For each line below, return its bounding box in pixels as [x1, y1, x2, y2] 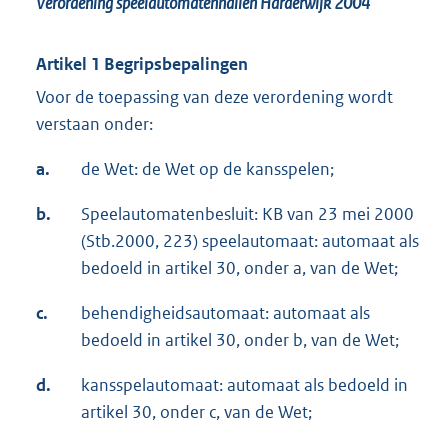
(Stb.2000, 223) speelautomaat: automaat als [81, 230, 419, 253]
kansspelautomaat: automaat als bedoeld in [81, 374, 408, 397]
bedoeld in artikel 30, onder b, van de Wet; [81, 329, 399, 352]
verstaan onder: [36, 113, 153, 136]
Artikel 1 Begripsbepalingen [36, 53, 248, 76]
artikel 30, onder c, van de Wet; [81, 401, 312, 424]
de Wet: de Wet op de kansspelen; [81, 158, 334, 181]
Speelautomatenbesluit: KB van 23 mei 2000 [81, 203, 414, 226]
